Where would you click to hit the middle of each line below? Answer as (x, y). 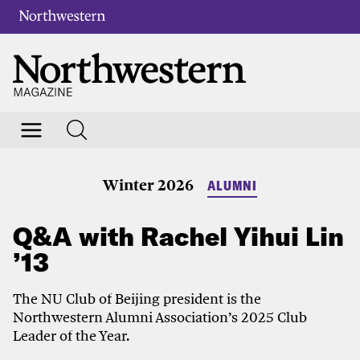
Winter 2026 (149, 184)
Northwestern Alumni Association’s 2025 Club (160, 317)
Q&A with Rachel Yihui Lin (178, 237)
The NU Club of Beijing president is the (137, 299)
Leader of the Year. (71, 336)
